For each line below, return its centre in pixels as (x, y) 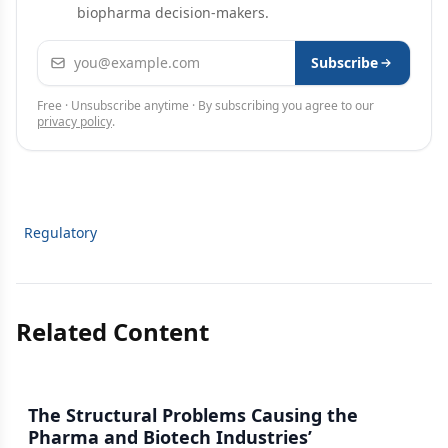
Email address (90, 52)
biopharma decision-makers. (173, 12)
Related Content (112, 331)
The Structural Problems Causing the (193, 415)
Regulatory (60, 232)
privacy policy (74, 121)
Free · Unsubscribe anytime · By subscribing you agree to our (205, 105)
